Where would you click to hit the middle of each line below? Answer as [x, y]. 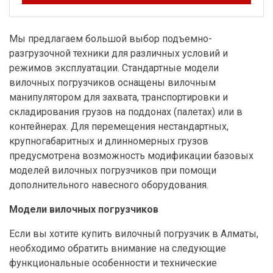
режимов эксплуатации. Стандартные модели [114, 68]
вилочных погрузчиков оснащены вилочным [112, 83]
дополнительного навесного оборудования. [109, 185]
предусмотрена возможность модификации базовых [131, 156]
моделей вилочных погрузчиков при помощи [113, 171]
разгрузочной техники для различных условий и [119, 54]
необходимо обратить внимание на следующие [118, 249]
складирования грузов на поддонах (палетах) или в [126, 112]
